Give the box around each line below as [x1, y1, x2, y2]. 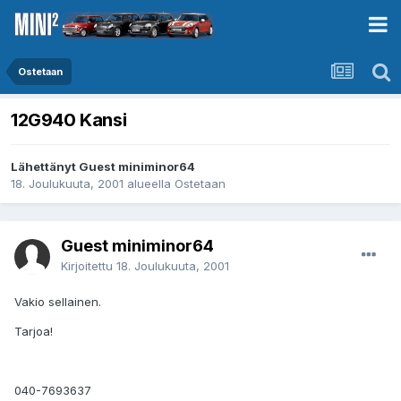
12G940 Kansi [11, 109, 127, 132]
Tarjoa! [14, 324, 53, 339]
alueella [124, 176, 175, 192]
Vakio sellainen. [14, 294, 101, 310]
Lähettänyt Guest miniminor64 [11, 159, 195, 175]
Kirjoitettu [61, 259, 116, 274]
